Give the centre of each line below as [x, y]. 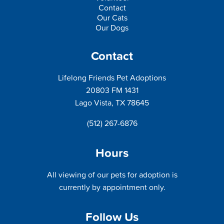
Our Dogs [112, 27]
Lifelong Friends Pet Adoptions [112, 77]
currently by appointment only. [112, 187]
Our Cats [112, 17]
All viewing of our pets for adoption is [112, 174]
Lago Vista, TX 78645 [112, 102]
